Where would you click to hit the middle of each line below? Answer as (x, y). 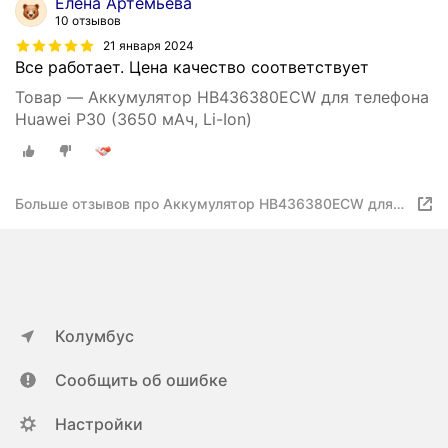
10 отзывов (88, 21)
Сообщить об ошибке (141, 380)
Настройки (99, 424)
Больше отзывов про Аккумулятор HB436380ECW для (204, 203)
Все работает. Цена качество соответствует (192, 67)
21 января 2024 (148, 46)
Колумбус (94, 336)
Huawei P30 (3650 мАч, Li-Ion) (133, 119)
